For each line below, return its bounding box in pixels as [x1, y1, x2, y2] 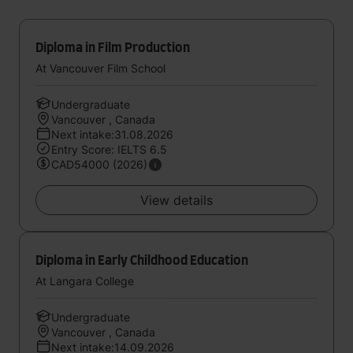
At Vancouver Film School [35, 61, 165, 75]
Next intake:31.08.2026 [51, 128, 173, 141]
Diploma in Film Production [35, 42, 190, 54]
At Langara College [35, 274, 134, 288]
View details [140, 192, 213, 208]
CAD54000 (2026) [51, 158, 147, 171]
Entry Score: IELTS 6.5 [51, 143, 167, 156]
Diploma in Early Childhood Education [35, 255, 248, 267]
